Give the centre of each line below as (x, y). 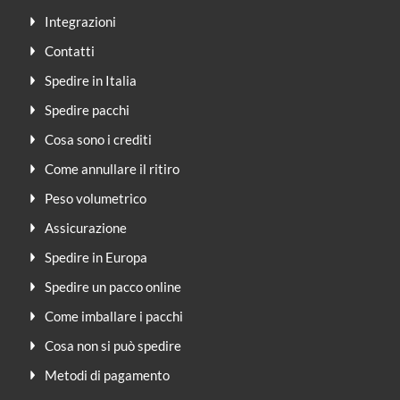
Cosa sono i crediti (98, 139)
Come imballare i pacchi (114, 316)
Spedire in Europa (96, 257)
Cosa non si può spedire (113, 345)
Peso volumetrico (96, 198)
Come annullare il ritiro (112, 168)
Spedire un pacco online (113, 286)
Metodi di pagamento (107, 375)
